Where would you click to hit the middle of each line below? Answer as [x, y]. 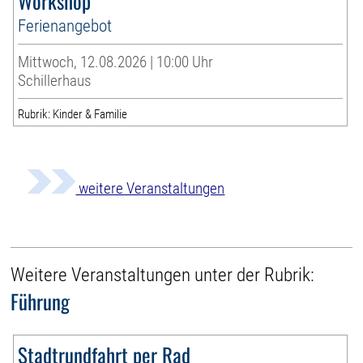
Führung [41, 301]
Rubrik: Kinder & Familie [73, 115]
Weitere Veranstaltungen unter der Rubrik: [163, 275]
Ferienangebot [65, 26]
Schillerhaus [55, 81]
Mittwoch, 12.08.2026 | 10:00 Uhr [116, 62]
